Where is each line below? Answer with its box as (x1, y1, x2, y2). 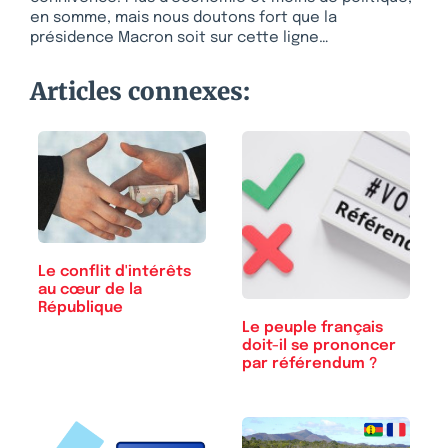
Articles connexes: (30, 75, 250, 107)
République (38, 299, 123, 316)
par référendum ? (242, 355, 377, 372)
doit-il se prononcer (242, 337, 396, 354)
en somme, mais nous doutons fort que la (30, 9, 337, 26)
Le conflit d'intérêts (38, 263, 191, 280)
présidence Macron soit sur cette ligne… (30, 29, 329, 46)
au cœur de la (38, 281, 142, 298)
